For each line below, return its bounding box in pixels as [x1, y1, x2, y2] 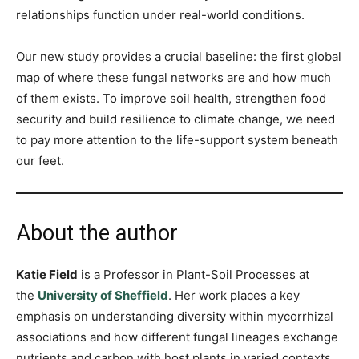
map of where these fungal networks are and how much [16, 69, 331, 85]
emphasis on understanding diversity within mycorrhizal [16, 308, 333, 324]
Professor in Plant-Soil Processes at [103, 266, 309, 282]
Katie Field [16, 266, 78, 282]
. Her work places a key [168, 287, 300, 303]
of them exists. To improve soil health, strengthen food [16, 90, 326, 106]
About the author [16, 220, 178, 246]
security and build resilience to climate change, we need [16, 111, 335, 127]
